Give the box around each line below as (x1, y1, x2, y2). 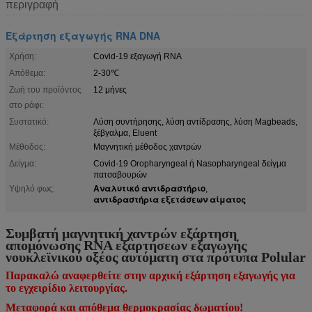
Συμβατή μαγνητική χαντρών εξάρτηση (6, 225, 237, 241)
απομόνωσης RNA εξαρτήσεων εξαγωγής (6, 237, 247, 253)
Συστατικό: (9, 116, 49, 127)
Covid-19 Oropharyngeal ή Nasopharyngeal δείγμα (93, 158, 286, 169)
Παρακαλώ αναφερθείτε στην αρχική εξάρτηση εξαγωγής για (6, 269, 295, 281)
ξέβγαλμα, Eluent (93, 127, 157, 138)
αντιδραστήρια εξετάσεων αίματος (93, 192, 246, 205)
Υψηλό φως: (9, 183, 55, 194)
